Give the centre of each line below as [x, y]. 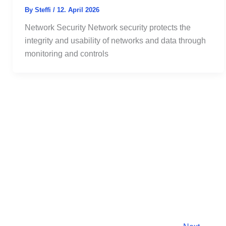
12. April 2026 [78, 10]
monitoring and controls [67, 53]
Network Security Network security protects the [108, 27]
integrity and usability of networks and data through [116, 40]
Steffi [44, 10]
